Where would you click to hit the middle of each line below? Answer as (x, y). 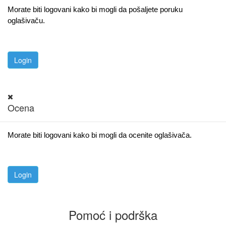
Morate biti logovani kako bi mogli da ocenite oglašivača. (100, 135)
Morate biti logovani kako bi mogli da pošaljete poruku (95, 9)
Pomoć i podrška (113, 215)
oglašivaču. (26, 20)
